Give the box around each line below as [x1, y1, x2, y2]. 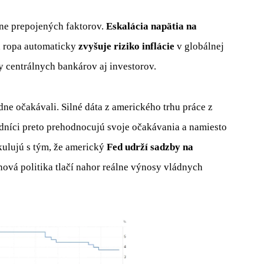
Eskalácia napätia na [106, 21, 197, 32]
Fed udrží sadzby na [104, 141, 193, 153]
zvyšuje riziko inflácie [78, 41, 177, 52]
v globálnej [177, 41, 224, 52]
